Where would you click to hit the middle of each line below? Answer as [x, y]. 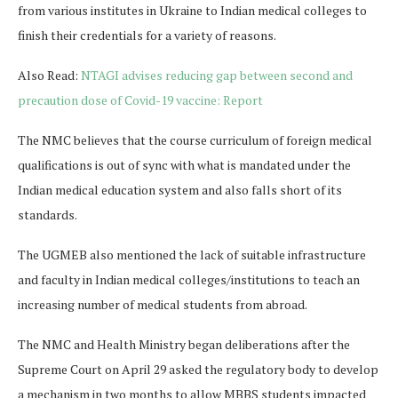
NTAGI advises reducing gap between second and [217, 76]
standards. [48, 215]
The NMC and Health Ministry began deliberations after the [184, 345]
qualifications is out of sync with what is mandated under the [184, 165]
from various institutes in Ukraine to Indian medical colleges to [192, 11]
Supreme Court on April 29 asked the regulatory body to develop [198, 370]
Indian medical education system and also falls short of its [180, 190]
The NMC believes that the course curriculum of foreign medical [195, 140]
